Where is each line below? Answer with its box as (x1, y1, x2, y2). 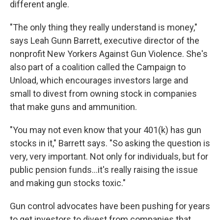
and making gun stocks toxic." (10, 178, 126, 188)
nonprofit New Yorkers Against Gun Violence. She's (10, 49, 208, 59)
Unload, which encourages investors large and (10, 75, 188, 85)
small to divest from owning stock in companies (10, 88, 197, 99)
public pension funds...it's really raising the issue (10, 165, 198, 175)
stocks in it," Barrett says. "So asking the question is (10, 138, 210, 148)
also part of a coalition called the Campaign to (10, 62, 186, 72)
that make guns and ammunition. (10, 102, 137, 112)
